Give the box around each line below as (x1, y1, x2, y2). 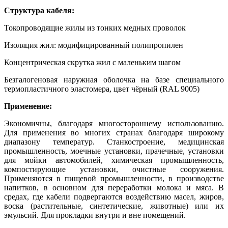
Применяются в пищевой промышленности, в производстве (4, 174, 224, 183)
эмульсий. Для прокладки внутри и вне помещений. (4, 210, 186, 219)
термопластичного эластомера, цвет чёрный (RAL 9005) (4, 84, 199, 93)
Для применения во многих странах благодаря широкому (4, 128, 224, 137)
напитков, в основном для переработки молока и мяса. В (4, 183, 224, 192)
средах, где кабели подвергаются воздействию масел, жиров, (4, 192, 224, 201)
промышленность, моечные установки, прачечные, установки (4, 146, 224, 155)
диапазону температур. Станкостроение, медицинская (4, 137, 224, 146)
